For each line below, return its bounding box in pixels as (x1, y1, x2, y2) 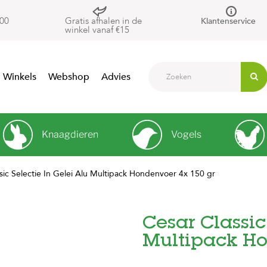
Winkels (3, 70, 36, 83)
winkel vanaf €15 (64, 24, 129, 36)
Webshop (48, 70, 89, 83)
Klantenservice (200, 15, 256, 27)
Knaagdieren (42, 129, 99, 140)
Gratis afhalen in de (64, 15, 142, 27)
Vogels (170, 129, 201, 140)
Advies (101, 70, 131, 83)
